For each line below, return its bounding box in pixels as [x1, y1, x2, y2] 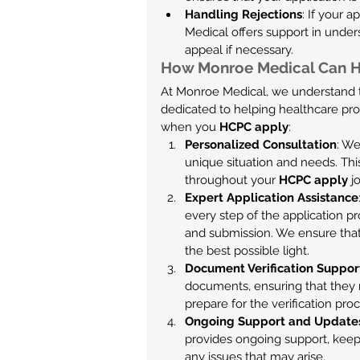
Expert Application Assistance [185, 190, 358, 205]
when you [161, 120, 219, 134]
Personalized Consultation [185, 137, 337, 152]
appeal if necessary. [185, 43, 293, 57]
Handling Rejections [185, 7, 302, 22]
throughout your [185, 173, 279, 187]
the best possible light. [185, 243, 309, 258]
